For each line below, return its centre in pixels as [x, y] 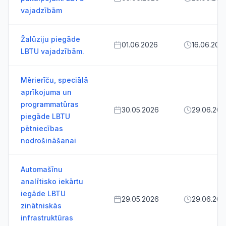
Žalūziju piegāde [50, 39]
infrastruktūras [47, 218]
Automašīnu [42, 169]
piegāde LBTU [45, 116]
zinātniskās [41, 206]
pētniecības [42, 128]
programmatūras [50, 104]
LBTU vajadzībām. [52, 51]
